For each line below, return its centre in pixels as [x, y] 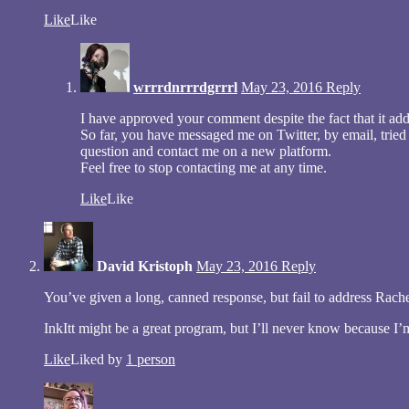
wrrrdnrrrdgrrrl [185, 87]
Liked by [98, 359]
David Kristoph [145, 266]
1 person [151, 359]
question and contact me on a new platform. [206, 151]
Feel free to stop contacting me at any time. [204, 167]
